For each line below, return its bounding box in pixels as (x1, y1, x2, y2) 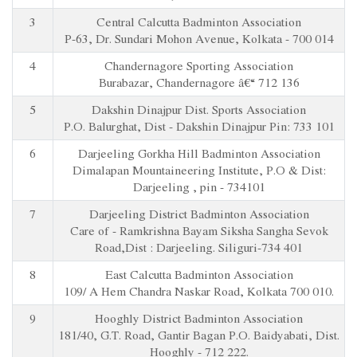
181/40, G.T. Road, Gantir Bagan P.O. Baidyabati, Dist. (58, 326, 339, 343)
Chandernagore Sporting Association (104, 57, 293, 74)
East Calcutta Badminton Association (104, 265, 293, 283)
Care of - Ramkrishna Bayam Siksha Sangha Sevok (69, 222, 328, 239)
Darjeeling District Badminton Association (88, 205, 309, 222)
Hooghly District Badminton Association (95, 309, 303, 327)
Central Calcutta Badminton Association (96, 13, 301, 30)
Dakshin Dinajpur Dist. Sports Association (92, 100, 306, 118)
